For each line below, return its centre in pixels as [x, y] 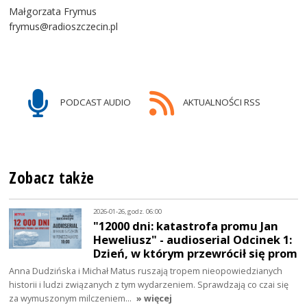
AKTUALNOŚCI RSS [220, 102]
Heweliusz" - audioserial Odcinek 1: [193, 240]
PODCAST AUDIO [95, 102]
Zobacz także [52, 178]
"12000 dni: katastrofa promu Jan [186, 226]
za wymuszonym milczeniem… [72, 298]
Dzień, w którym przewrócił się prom [196, 254]
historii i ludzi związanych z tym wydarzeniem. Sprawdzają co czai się [149, 285]
